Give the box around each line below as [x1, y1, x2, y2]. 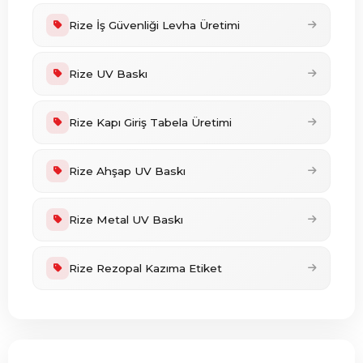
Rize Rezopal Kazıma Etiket [69, 262, 222, 275]
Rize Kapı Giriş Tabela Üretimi [69, 116, 232, 129]
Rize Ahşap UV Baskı [69, 164, 186, 177]
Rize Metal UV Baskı [69, 213, 183, 226]
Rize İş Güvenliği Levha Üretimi [69, 19, 240, 32]
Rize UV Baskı [69, 67, 147, 80]
